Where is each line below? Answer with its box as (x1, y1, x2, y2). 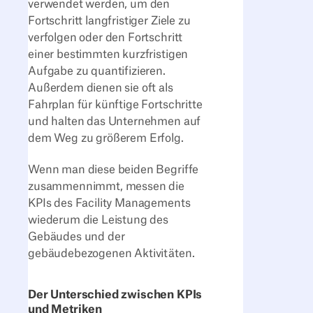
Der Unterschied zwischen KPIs (28, 289, 203, 301)
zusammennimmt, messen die (28, 180, 184, 192)
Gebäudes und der (28, 231, 125, 242)
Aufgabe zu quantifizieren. (28, 66, 166, 78)
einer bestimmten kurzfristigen (28, 49, 189, 61)
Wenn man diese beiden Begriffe (28, 163, 199, 175)
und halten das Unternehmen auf (28, 116, 201, 128)
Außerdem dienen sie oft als (28, 82, 173, 94)
